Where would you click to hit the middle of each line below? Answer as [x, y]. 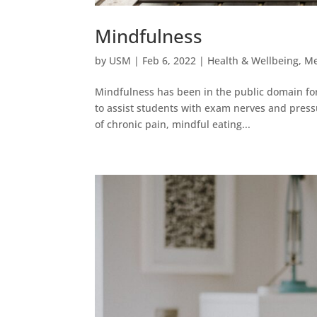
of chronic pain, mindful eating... [173, 124]
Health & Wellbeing [253, 60]
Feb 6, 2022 [169, 60]
